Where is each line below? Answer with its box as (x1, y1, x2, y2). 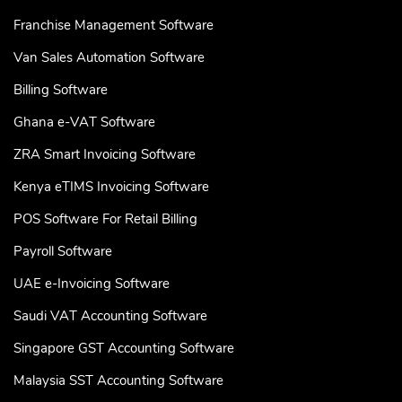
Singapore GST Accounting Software (13, 339, 234, 358)
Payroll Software (13, 242, 112, 261)
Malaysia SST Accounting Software (13, 371, 223, 390)
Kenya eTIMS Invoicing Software (13, 178, 209, 197)
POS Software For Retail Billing (13, 210, 197, 229)
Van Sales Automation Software (13, 48, 205, 67)
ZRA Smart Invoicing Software (13, 145, 196, 164)
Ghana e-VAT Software (13, 113, 155, 132)
